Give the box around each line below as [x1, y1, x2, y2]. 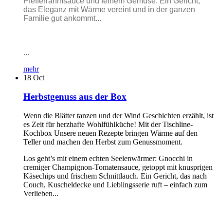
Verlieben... [23, 189, 58, 198]
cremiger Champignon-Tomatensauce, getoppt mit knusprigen [23, 163, 213, 171]
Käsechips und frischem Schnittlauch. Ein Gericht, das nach [23, 171, 207, 180]
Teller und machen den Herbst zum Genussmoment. [23, 137, 182, 146]
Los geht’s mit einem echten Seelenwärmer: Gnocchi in [23, 154, 193, 163]
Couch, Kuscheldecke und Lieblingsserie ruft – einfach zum [23, 180, 207, 189]
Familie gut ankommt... [23, 14, 101, 23]
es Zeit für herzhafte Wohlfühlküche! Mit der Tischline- [23, 120, 193, 128]
